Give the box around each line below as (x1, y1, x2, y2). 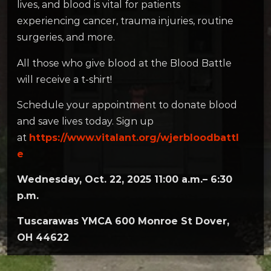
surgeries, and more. (17, 31, 115, 44)
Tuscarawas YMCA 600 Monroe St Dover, (17, 215, 229, 227)
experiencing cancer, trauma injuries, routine (17, 15, 233, 27)
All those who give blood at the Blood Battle (17, 57, 232, 69)
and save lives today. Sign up (17, 115, 154, 127)
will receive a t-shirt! (17, 73, 112, 85)
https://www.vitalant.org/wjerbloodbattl (29, 131, 239, 143)
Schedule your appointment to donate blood (17, 99, 237, 111)
